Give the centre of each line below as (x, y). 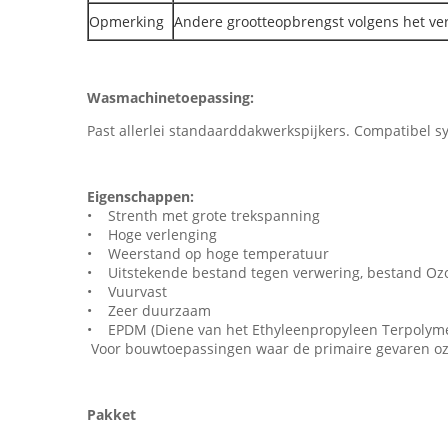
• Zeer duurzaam (149, 310)
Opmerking (126, 21)
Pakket (111, 414)
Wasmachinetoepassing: (170, 97)
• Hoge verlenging (152, 234)
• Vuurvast (127, 291)
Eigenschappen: (140, 196)
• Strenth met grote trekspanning (203, 215)
